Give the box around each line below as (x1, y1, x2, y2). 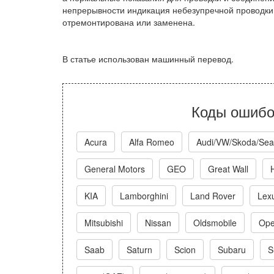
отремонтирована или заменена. (62, 16, 195, 28)
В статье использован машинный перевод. (62, 53, 234, 65)
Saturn (127, 243, 152, 256)
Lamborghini (120, 190, 168, 202)
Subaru (218, 243, 246, 256)
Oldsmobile (193, 217, 237, 229)
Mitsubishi (84, 217, 123, 229)
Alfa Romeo (129, 136, 174, 148)
